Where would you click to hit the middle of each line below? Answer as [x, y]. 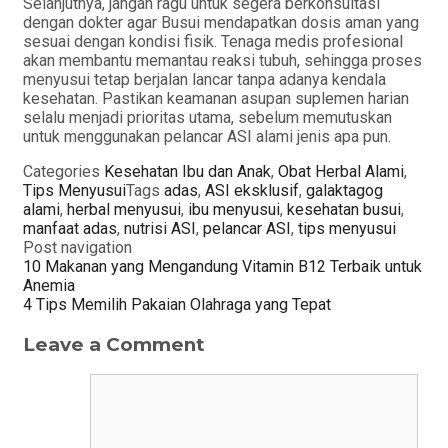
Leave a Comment [114, 344]
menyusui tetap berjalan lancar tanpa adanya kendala [204, 79]
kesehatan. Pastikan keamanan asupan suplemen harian [216, 98]
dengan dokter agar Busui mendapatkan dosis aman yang [221, 22]
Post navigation [77, 247]
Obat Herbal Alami [341, 171]
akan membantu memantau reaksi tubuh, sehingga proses [222, 60]
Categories [63, 171]
